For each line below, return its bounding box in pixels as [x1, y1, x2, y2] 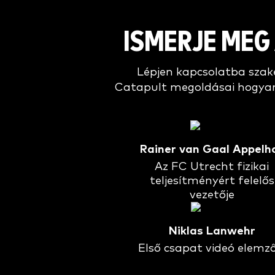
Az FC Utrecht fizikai [155, 161, 269, 173]
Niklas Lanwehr [168, 225, 255, 238]
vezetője [189, 189, 234, 201]
